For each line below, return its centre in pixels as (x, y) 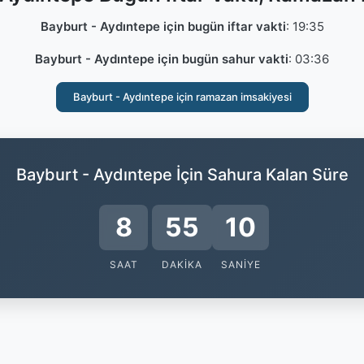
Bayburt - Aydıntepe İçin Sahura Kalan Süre (182, 175)
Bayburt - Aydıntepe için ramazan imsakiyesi (182, 97)
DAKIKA (182, 264)
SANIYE (240, 264)
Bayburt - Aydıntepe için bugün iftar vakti (163, 26)
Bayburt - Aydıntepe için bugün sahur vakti (162, 59)
